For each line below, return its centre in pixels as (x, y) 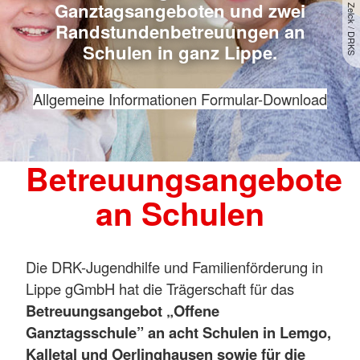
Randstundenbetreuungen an (180, 31)
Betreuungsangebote (184, 178)
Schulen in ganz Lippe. (180, 52)
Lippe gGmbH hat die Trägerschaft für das (160, 288)
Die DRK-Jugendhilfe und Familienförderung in (174, 266)
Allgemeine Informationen (117, 99)
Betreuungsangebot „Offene (123, 310)
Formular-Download (264, 99)
